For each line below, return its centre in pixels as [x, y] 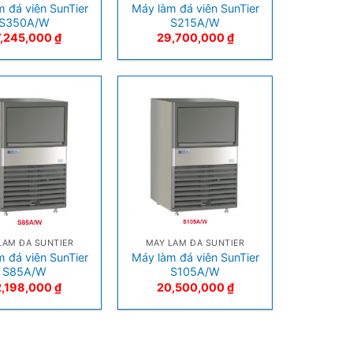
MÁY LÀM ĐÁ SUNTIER [195, 243]
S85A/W [24, 272]
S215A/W [195, 22]
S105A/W [195, 272]
